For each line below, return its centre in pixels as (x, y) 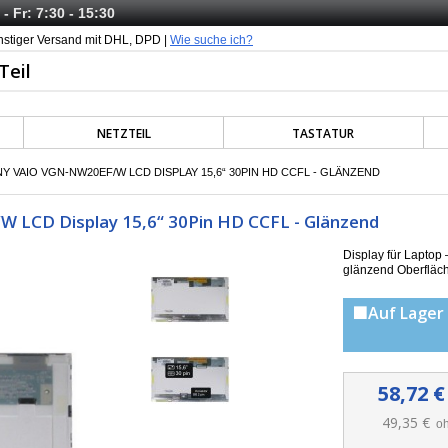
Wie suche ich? (211, 40)
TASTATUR (323, 133)
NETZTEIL (123, 133)
